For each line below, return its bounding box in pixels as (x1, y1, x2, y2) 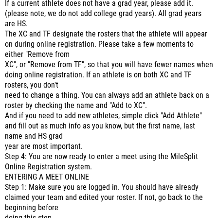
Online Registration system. (5, 163, 92, 171)
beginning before (5, 203, 58, 212)
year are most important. (5, 142, 83, 151)
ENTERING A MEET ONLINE (5, 173, 89, 182)
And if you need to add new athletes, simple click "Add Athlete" (5, 111, 202, 120)
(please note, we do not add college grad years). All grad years (5, 9, 201, 18)
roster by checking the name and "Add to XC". (5, 101, 147, 110)
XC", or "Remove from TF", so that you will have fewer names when (5, 60, 213, 69)
